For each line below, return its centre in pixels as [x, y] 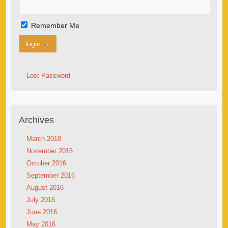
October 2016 [46, 163]
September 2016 [50, 176]
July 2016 [40, 200]
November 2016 [49, 151]
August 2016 [45, 188]
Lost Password [48, 76]
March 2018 [44, 139]
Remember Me [54, 26]
